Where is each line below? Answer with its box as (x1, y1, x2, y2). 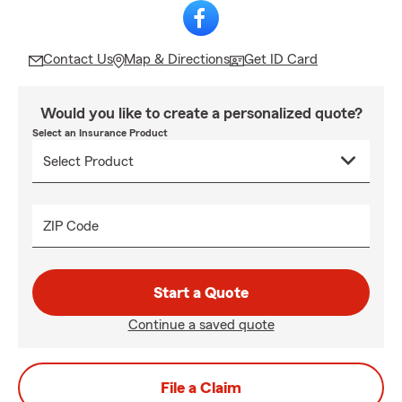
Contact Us (43, 52, 113, 66)
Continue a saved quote (127, 318, 275, 332)
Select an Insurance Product (32, 127, 168, 138)
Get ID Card (244, 52, 318, 66)
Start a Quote (153, 284, 249, 301)
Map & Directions (124, 52, 230, 66)
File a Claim (161, 380, 241, 396)
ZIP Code (43, 219, 99, 233)
